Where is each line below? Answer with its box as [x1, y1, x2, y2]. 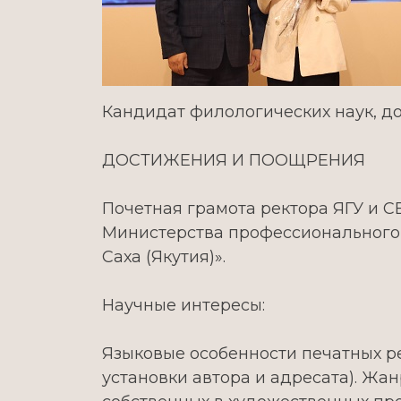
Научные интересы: [102, 295, 265, 315]
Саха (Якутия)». [102, 247, 226, 267]
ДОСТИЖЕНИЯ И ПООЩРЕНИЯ [102, 150, 365, 170]
